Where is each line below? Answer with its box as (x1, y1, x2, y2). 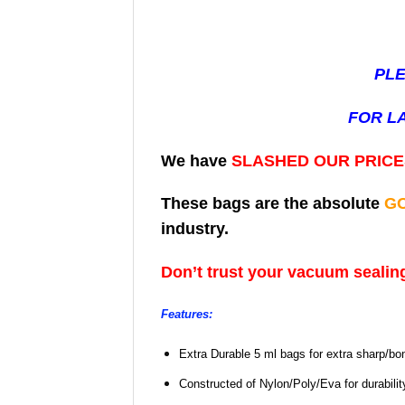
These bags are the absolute (161, 194, 384, 213)
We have (161, 151, 231, 170)
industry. (161, 220, 233, 239)
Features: (161, 306, 212, 321)
